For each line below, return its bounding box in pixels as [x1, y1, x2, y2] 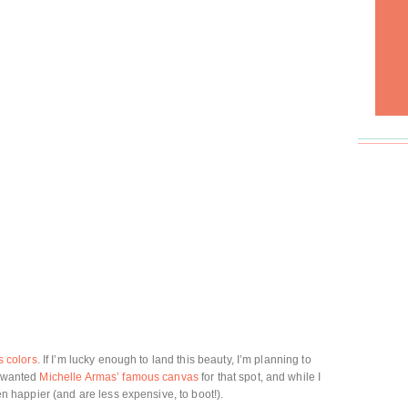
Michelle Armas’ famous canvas [39, 371, 199, 383]
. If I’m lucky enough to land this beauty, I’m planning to [36, 353, 311, 366]
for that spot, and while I [198, 371, 321, 383]
